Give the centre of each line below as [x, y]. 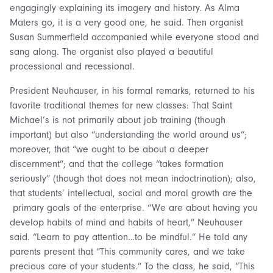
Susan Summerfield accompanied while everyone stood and [134, 37]
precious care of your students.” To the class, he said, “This [132, 266]
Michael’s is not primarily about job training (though [118, 120]
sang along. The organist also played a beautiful [112, 51]
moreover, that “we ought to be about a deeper [109, 149]
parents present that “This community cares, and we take [127, 251]
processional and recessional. [72, 66]
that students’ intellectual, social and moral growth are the [131, 193]
